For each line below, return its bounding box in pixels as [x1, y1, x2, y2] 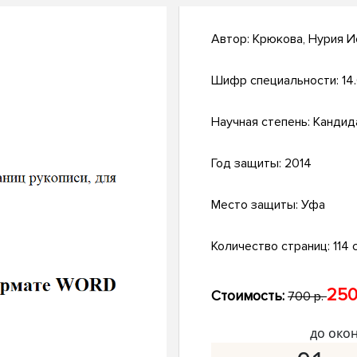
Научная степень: [211, 114, 313, 131]
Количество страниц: [211, 238, 333, 255]
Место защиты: [211, 197, 301, 214]
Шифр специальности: [211, 73, 342, 89]
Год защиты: [211, 155, 284, 172]
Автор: [211, 31, 253, 48]
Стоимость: [211, 287, 284, 305]
